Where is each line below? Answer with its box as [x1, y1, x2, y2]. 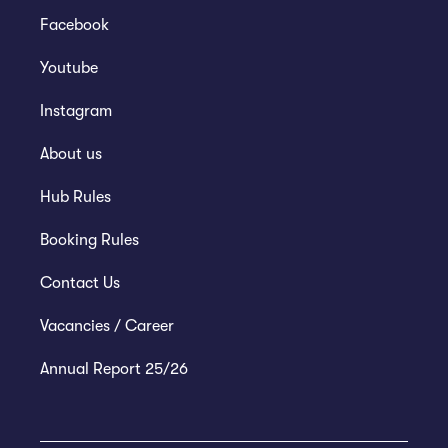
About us [40, 144, 102, 163]
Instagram [40, 101, 112, 120]
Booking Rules [40, 230, 139, 249]
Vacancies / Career [40, 316, 174, 335]
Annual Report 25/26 [40, 359, 188, 378]
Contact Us [40, 273, 120, 292]
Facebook [40, 15, 109, 34]
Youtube [40, 58, 98, 77]
